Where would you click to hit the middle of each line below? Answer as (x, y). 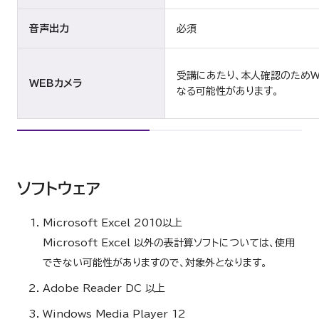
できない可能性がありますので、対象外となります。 (155, 263)
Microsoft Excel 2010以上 (113, 223)
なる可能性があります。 (228, 91)
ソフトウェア (59, 189)
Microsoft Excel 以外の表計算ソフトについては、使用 (169, 243)
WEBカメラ (56, 83)
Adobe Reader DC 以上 (104, 288)
